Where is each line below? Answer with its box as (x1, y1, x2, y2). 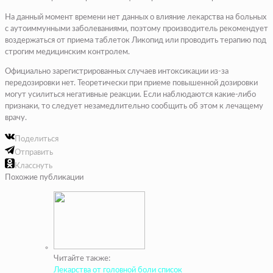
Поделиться (15, 135, 58, 144)
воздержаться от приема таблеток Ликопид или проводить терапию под (5, 37, 266, 45)
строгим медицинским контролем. (5, 48, 130, 57)
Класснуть (15, 162, 52, 171)
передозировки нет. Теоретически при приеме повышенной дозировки (5, 79, 258, 88)
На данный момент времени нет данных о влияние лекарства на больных (5, 13, 266, 22)
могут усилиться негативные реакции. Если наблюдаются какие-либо (5, 91, 256, 99)
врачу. (5, 114, 27, 122)
